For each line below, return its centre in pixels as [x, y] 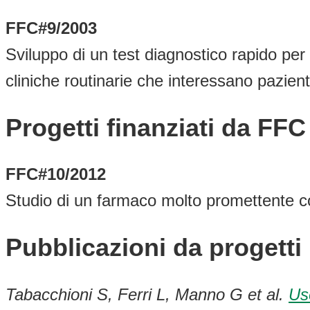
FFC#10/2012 [56, 174]
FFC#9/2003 [51, 28]
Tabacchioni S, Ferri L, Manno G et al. [147, 295]
